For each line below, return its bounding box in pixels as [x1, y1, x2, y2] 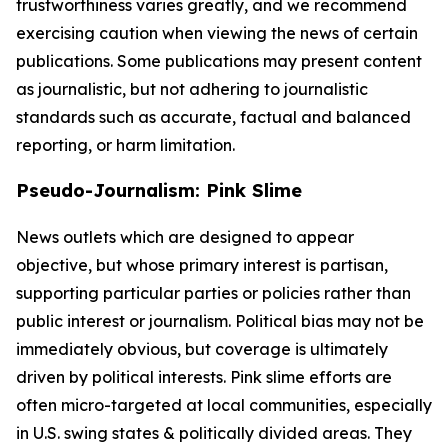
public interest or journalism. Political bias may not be [16, 311, 424, 331]
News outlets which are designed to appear [16, 227, 354, 247]
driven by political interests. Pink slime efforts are [16, 367, 392, 387]
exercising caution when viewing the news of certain [16, 23, 418, 43]
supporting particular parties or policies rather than [16, 283, 411, 303]
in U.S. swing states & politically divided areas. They [16, 423, 412, 443]
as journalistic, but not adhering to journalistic [16, 79, 368, 99]
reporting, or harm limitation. [16, 135, 235, 155]
